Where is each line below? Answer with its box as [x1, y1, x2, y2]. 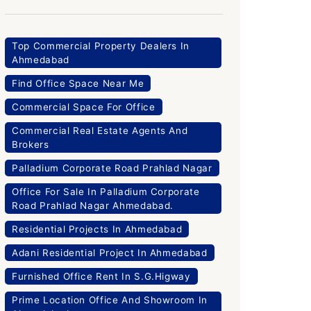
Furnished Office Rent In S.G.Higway [12, 271, 191, 282]
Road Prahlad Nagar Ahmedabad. [12, 200, 174, 211]
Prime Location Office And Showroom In [12, 294, 208, 305]
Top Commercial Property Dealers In [12, 40, 190, 51]
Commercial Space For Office [12, 101, 155, 112]
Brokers [12, 139, 49, 150]
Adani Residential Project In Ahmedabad [12, 247, 208, 258]
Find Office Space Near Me [12, 78, 144, 89]
